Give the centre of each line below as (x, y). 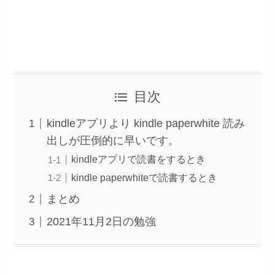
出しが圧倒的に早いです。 (113, 141)
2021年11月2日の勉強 (102, 222)
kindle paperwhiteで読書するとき (145, 177)
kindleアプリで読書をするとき (139, 159)
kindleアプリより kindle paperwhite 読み (146, 124)
